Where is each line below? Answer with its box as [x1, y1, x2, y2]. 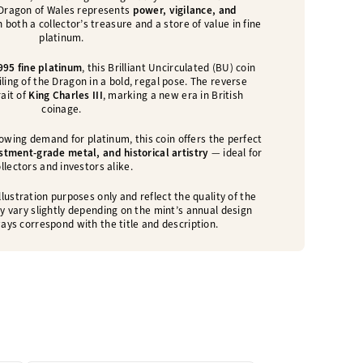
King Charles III [28, 88, 103, 103]
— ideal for [208, 146, 263, 160]
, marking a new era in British [102, 88, 244, 103]
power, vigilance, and [132, 3, 237, 18]
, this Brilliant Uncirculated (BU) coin [82, 61, 256, 75]
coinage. [41, 102, 82, 117]
